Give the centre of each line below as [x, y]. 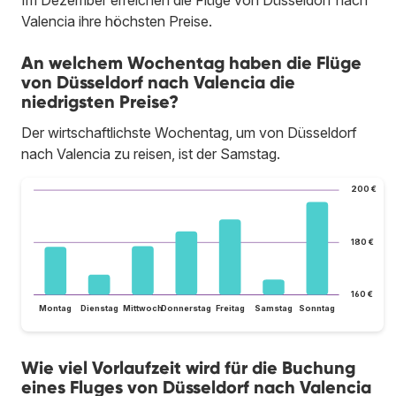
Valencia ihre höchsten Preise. [117, 22]
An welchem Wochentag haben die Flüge [191, 63]
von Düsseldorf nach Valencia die [158, 83]
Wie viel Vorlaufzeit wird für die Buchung [188, 367]
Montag [56, 308]
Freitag [230, 308]
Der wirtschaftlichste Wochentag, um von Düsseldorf [189, 133]
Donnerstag [187, 308]
